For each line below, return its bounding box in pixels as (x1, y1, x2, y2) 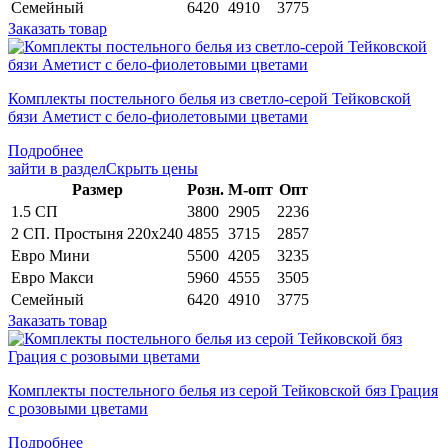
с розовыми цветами (8, 399, 148, 417)
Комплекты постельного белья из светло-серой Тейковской (8, 89, 411, 107)
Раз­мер (71, 180, 123, 198)
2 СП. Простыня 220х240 (11, 224, 183, 242)
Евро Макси (11, 268, 94, 286)
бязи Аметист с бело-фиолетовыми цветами (8, 107, 308, 125)
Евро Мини (11, 246, 90, 264)
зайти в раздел (8, 159, 106, 177)
